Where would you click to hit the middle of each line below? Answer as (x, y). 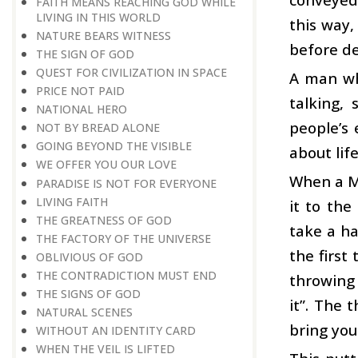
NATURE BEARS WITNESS (103, 35)
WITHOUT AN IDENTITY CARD (116, 331)
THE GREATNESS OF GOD (104, 220)
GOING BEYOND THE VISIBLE (114, 146)
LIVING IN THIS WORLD (98, 17)
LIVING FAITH (72, 201)
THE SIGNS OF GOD (88, 294)
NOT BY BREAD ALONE (98, 128)
